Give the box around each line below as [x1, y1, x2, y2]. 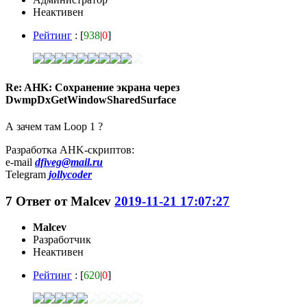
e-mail [5, 156, 35, 168]
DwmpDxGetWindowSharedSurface [5, 93, 176, 106]
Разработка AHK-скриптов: [5, 143, 134, 156]
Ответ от [16, 193, 71, 208]
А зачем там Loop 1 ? [5, 120, 103, 132]
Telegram [5, 168, 49, 180]
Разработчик [33, 234, 91, 246]
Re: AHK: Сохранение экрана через [5, 81, 180, 93]
